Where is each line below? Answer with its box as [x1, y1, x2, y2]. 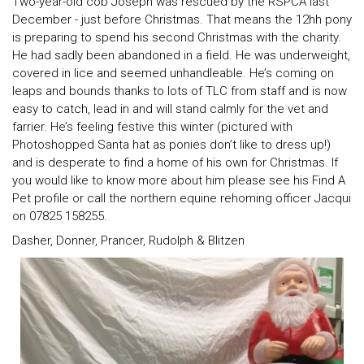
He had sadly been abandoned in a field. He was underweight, [12, 48, 350, 63]
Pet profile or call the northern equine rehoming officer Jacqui [12, 191, 351, 206]
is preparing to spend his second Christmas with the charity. [12, 30, 341, 45]
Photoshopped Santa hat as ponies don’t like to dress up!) [12, 137, 331, 153]
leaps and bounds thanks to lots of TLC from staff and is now [12, 84, 347, 99]
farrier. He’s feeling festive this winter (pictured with [12, 119, 292, 135]
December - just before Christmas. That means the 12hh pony [12, 12, 352, 28]
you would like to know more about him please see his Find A [12, 173, 345, 188]
